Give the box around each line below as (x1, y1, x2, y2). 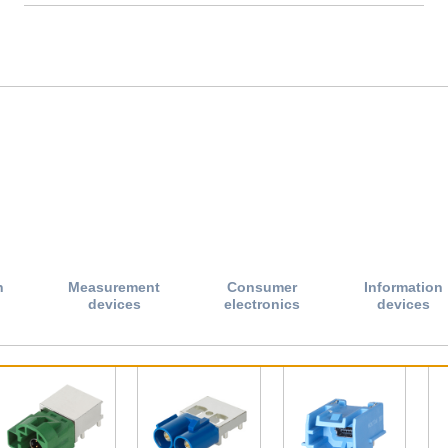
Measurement (68, 278, 160, 295)
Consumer (227, 278, 297, 295)
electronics (224, 295, 300, 312)
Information (364, 278, 443, 295)
